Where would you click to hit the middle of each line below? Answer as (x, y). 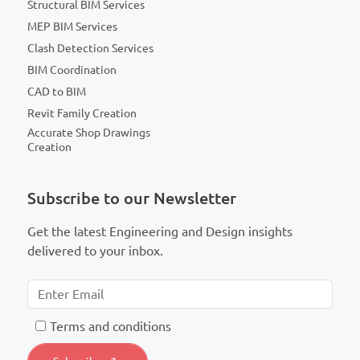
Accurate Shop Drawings (89, 132)
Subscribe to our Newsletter (132, 198)
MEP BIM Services (72, 26)
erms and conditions (114, 326)
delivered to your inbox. (95, 250)
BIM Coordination (72, 70)
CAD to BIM (57, 92)
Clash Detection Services (90, 48)
